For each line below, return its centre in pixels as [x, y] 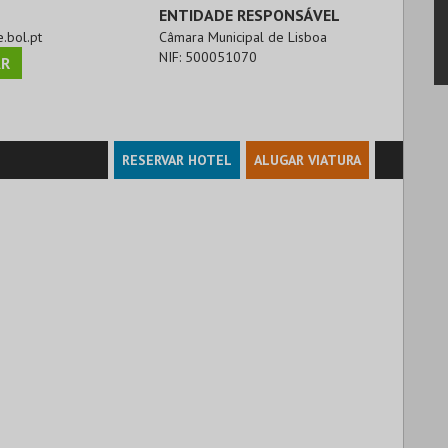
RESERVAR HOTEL [177, 159]
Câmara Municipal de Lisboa [243, 36]
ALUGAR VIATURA [307, 159]
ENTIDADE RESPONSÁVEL [250, 14]
